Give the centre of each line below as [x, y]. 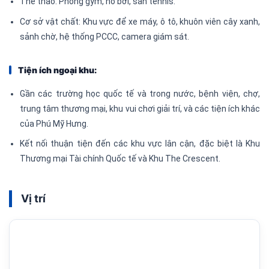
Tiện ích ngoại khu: [57, 70]
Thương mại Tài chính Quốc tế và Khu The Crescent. [120, 159]
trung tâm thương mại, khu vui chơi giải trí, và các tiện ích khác [140, 108]
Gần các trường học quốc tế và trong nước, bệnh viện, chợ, [140, 93]
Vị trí [33, 199]
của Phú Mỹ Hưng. [54, 123]
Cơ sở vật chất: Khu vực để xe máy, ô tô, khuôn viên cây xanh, [140, 21]
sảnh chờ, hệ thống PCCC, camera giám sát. [105, 36]
